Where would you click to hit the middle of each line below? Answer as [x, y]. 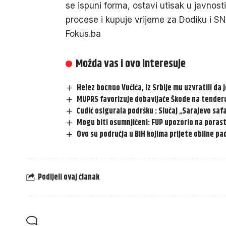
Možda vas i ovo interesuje [131, 64]
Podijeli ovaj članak [69, 177]
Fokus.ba [83, 34]
